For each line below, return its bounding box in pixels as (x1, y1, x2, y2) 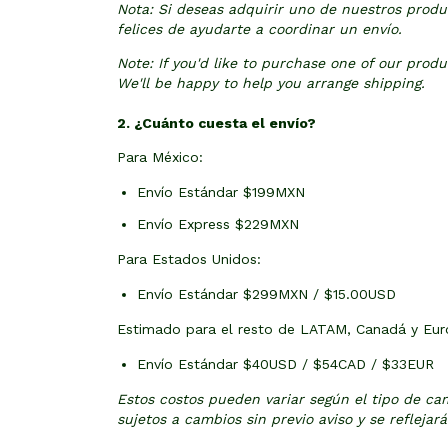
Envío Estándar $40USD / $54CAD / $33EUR (137, 356, 434, 372)
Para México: (117, 149, 203, 165)
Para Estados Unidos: (117, 251, 261, 267)
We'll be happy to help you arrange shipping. (117, 75, 425, 91)
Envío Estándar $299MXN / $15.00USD (137, 286, 396, 302)
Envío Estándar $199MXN (137, 184, 305, 200)
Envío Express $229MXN (137, 216, 299, 232)
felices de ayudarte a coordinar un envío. (117, 21, 407, 37)
